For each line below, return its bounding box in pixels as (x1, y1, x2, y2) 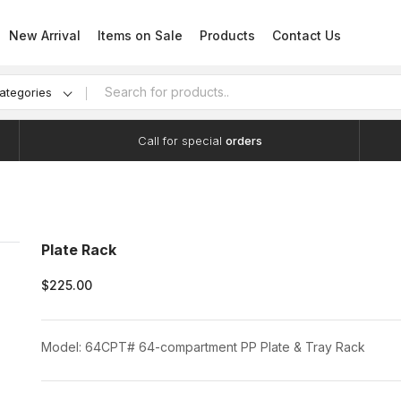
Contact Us (272, 28, 341, 43)
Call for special (138, 133, 226, 148)
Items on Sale (98, 28, 183, 43)
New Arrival (9, 28, 81, 43)
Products (200, 28, 255, 43)
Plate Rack (41, 241, 116, 259)
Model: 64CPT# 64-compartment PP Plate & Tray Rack (41, 339, 365, 354)
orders (226, 133, 262, 148)
